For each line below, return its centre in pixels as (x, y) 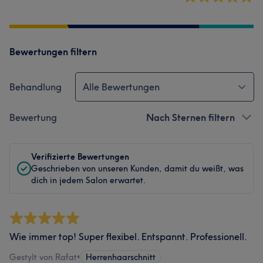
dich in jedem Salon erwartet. (89, 180)
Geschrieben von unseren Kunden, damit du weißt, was (137, 168)
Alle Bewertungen (121, 87)
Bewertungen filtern (53, 52)
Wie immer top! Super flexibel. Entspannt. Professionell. (128, 237)
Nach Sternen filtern (190, 117)
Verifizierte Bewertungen (80, 157)
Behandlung (36, 87)
